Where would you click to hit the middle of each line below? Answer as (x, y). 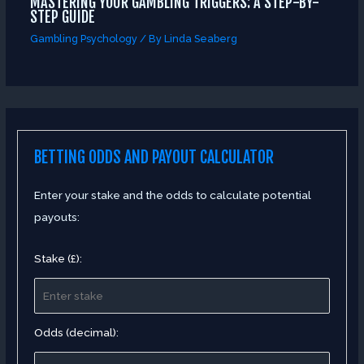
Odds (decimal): (77, 333)
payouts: (57, 217)
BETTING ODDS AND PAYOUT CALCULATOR (154, 158)
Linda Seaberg (200, 38)
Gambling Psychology (83, 38)
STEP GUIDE (62, 18)
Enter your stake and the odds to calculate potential (173, 195)
